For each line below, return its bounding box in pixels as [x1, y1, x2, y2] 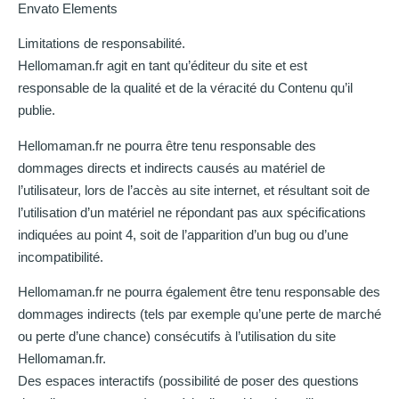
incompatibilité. [18, 248, 103, 265]
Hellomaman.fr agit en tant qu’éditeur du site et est [18, 58, 307, 74]
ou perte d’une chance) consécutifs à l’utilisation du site [18, 328, 336, 344]
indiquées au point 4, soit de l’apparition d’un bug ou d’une [18, 226, 348, 242]
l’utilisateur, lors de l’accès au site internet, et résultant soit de [18, 182, 370, 198]
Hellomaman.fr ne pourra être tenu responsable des [18, 137, 316, 153]
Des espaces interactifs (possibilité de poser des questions [18, 372, 359, 388]
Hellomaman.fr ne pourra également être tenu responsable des [18, 283, 380, 299]
